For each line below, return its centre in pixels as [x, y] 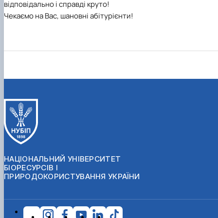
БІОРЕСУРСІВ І [31, 167]
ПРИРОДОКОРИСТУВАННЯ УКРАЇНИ [72, 176]
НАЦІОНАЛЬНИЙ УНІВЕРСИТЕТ [63, 159]
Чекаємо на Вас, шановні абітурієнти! [69, 16]
